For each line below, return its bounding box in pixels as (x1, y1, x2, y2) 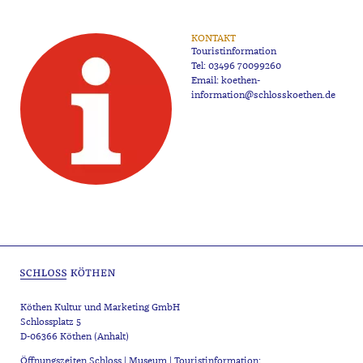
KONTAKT (191, 32, 237, 45)
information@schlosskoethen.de (191, 89, 336, 102)
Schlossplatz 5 (19, 316, 81, 329)
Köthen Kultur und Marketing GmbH (19, 301, 180, 314)
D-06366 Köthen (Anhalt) (19, 331, 129, 344)
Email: (191, 75, 222, 88)
